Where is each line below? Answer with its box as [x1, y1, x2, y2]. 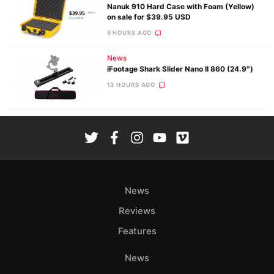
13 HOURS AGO [106, 81, 156, 89]
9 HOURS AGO [106, 29, 152, 37]
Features [117, 225, 157, 237]
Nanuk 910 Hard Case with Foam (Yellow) [106, 2, 254, 12]
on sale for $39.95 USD [106, 13, 191, 22]
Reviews [119, 205, 155, 217]
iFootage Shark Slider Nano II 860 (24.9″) [106, 65, 253, 74]
